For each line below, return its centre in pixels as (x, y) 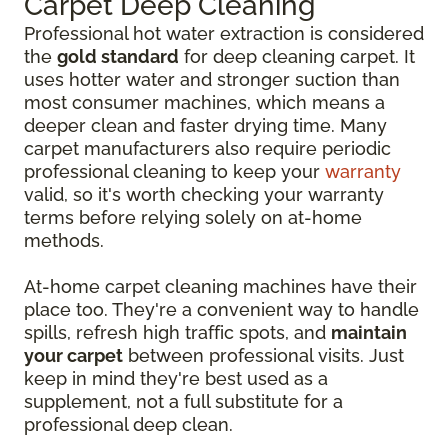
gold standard (118, 56)
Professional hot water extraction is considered (224, 33)
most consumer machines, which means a (204, 102)
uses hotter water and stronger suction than (212, 79)
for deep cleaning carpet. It (297, 56)
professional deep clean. (128, 424)
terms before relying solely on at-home (193, 217)
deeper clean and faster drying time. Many (205, 125)
